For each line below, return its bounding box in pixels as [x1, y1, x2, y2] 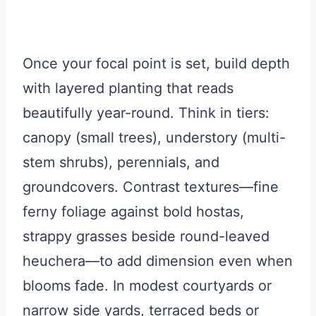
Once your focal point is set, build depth [23, 55, 290, 73]
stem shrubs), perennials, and [23, 154, 219, 171]
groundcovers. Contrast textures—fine [23, 178, 279, 196]
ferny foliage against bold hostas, [23, 203, 244, 221]
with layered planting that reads [23, 80, 233, 97]
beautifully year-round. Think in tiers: [23, 104, 269, 122]
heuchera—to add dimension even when [23, 253, 293, 270]
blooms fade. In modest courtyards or [23, 277, 272, 295]
